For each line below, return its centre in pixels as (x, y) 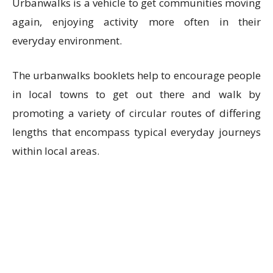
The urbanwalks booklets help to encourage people (136, 76)
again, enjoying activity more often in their (136, 22)
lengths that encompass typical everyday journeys (136, 132)
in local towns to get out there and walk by (136, 94)
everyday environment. (67, 41)
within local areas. (56, 151)
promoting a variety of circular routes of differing (136, 113)
